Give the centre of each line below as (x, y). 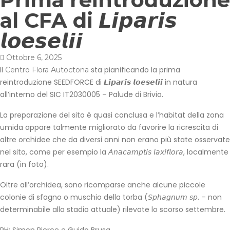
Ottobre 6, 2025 (34, 57)
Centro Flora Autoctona (47, 70)
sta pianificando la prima (135, 70)
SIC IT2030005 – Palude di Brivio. (106, 94)
